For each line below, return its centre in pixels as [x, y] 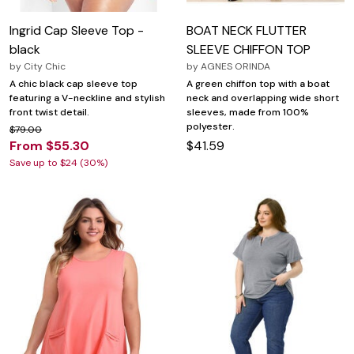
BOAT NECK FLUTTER [247, 30]
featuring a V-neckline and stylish [87, 98]
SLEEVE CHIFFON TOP [249, 49]
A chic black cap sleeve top [73, 83]
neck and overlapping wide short [263, 98]
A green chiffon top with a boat [258, 83]
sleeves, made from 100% [248, 112]
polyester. [211, 126]
